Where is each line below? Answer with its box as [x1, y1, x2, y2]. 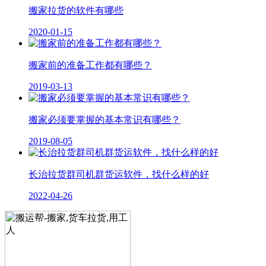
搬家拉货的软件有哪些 [28, 5, 123, 15]
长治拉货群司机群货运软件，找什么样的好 [28, 169, 209, 179]
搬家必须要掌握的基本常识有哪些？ [28, 114, 180, 125]
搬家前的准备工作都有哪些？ [28, 59, 152, 70]
